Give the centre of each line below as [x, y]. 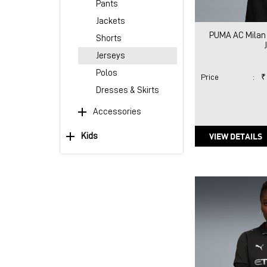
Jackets [110, 21]
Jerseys [110, 56]
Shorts [108, 39]
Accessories [117, 111]
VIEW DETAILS [235, 136]
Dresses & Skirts [127, 91]
